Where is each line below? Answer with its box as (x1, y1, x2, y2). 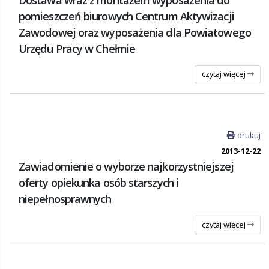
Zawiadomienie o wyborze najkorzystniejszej (19, 159, 234, 174)
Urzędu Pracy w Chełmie (19, 41, 135, 56)
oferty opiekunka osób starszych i (19, 175, 178, 190)
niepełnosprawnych (19, 192, 112, 207)
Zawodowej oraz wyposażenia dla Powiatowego (19, 25, 251, 40)
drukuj (237, 130, 261, 141)
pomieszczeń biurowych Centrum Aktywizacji (19, 8, 234, 23)
